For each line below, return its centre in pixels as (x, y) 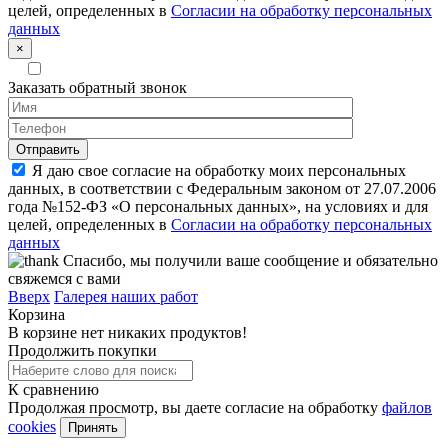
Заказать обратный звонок (97, 88)
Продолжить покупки (82, 351)
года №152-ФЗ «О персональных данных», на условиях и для (218, 207)
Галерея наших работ (126, 297)
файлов (407, 408)
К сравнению (53, 390)
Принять (93, 428)
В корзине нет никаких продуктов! (127, 333)
